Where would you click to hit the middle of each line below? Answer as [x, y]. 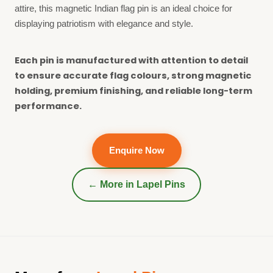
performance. [48, 106]
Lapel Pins [161, 184]
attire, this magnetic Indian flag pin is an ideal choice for [123, 8]
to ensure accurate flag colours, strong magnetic [133, 75]
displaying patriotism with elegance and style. [104, 23]
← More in [112, 184]
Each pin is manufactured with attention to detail [131, 60]
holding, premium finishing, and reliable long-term [133, 90]
